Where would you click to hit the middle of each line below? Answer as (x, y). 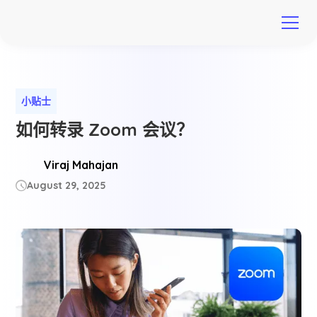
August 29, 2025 (67, 185)
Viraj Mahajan (81, 165)
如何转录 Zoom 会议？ (105, 129)
